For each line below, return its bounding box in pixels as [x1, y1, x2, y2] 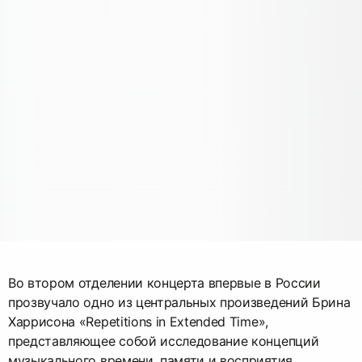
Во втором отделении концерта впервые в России [8, 274, 321, 291]
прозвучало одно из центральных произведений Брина [8, 293, 351, 310]
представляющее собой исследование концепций [8, 332, 319, 349]
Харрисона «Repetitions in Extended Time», [8, 313, 268, 330]
